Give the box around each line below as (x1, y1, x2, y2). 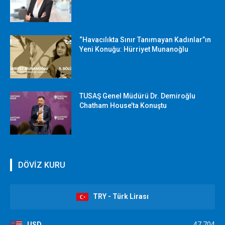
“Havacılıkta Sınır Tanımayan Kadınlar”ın (79, 36, 211, 44)
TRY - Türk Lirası (93, 192, 149, 201)
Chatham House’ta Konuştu (79, 101, 167, 109)
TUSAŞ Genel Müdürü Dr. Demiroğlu (79, 91, 196, 100)
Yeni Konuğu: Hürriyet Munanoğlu (79, 45, 189, 54)
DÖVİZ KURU (18, 160, 65, 170)
